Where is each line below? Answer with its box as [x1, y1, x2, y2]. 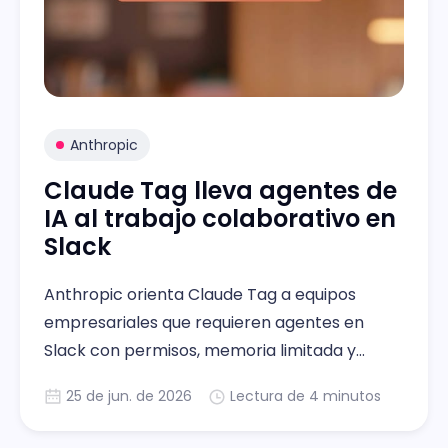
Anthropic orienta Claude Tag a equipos [44, 283, 356, 307]
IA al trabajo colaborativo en [44, 202, 396, 236]
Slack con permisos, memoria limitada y [44, 339, 356, 363]
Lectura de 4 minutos [230, 386, 381, 407]
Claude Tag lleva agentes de [44, 174, 397, 208]
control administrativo [44, 367, 219, 391]
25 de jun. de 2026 [66, 386, 192, 407]
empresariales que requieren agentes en [44, 311, 364, 335]
